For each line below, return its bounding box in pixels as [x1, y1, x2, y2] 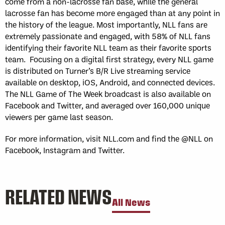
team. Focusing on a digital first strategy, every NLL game [5, 53, 213, 64]
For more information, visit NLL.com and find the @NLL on [5, 133, 213, 144]
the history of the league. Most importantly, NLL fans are [5, 19, 207, 30]
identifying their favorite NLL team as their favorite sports [5, 42, 211, 53]
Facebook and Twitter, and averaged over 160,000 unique [5, 99, 210, 110]
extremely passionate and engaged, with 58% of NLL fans [5, 30, 210, 41]
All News [112, 196, 150, 207]
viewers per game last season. [5, 111, 113, 122]
